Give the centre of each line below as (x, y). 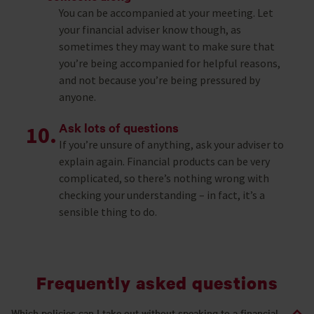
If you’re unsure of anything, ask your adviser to (172, 145)
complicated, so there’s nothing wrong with (164, 178)
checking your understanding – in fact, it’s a (162, 195)
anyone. (78, 97)
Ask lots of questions (119, 128)
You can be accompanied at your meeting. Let (166, 13)
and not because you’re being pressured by (160, 80)
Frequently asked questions (157, 283)
